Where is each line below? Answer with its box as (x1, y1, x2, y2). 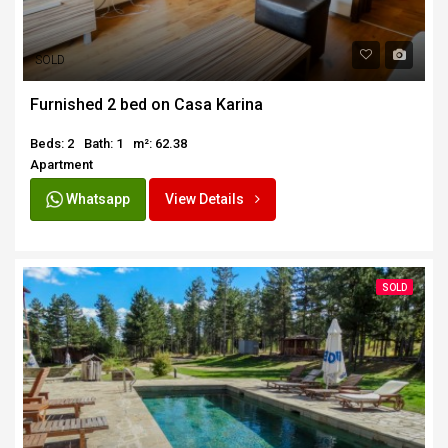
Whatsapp (63, 190, 130, 207)
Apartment (30, 156, 93, 172)
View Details (165, 190, 247, 207)
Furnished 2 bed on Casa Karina (30, 94, 263, 114)
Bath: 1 (84, 135, 123, 151)
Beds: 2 (30, 135, 74, 151)
